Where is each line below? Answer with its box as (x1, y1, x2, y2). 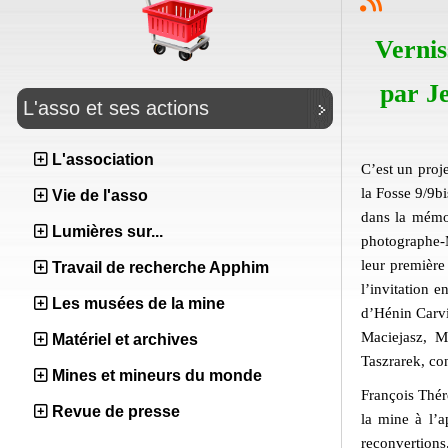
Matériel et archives (52, 331, 198, 348)
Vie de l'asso (52, 187, 148, 204)
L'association (52, 151, 154, 168)
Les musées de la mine (52, 295, 225, 312)
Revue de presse (52, 403, 180, 420)
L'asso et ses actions (23, 97, 209, 119)
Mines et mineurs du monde (52, 367, 262, 384)
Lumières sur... (52, 223, 163, 240)
